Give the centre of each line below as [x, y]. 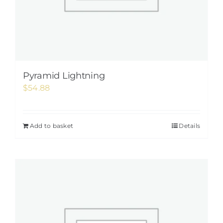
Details [189, 126]
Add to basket [52, 126]
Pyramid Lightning [64, 76]
